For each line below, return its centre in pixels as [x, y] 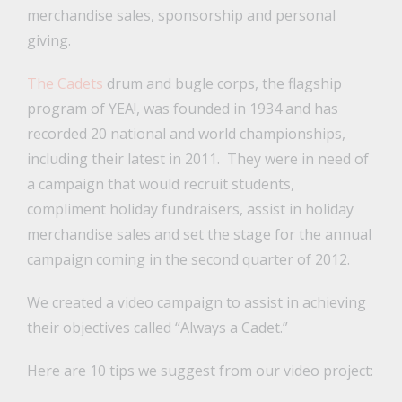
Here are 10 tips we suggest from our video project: [200, 371]
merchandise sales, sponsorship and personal [181, 16]
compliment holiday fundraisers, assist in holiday [190, 210]
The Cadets [65, 84]
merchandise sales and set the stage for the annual [199, 235]
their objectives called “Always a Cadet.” [157, 328]
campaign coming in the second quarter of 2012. [188, 260]
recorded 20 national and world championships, [186, 134]
